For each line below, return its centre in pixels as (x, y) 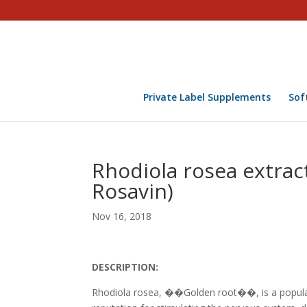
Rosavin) (133, 191)
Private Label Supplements (207, 97)
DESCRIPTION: (125, 267)
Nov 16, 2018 (122, 216)
